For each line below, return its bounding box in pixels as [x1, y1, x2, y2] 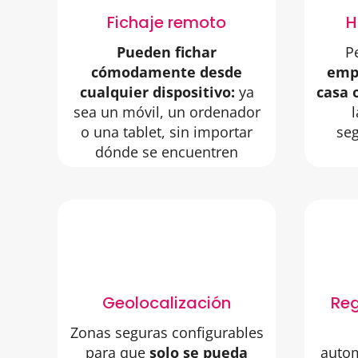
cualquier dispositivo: [79, 82, 235, 102]
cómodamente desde [91, 62, 242, 82]
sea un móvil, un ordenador [73, 102, 261, 122]
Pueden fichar [117, 42, 217, 62]
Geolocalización [102, 292, 231, 315]
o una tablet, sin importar [81, 122, 253, 142]
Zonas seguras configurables [70, 323, 264, 343]
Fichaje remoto [107, 11, 226, 34]
